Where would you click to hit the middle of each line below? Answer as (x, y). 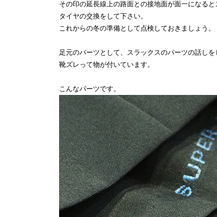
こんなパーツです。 (90, 88)
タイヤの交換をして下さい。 (103, 16)
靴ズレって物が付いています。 (107, 64)
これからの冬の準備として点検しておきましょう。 (137, 28)
